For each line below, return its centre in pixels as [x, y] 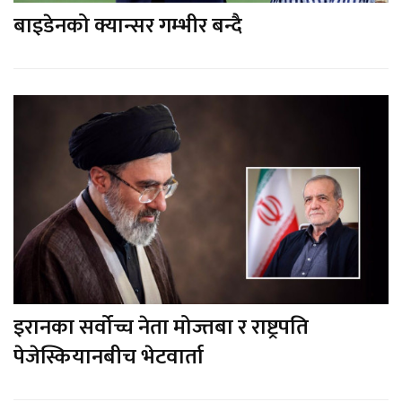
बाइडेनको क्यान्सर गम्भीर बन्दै [128, 26]
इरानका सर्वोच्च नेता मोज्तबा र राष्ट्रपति [161, 327]
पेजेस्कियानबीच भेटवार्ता [109, 357]
